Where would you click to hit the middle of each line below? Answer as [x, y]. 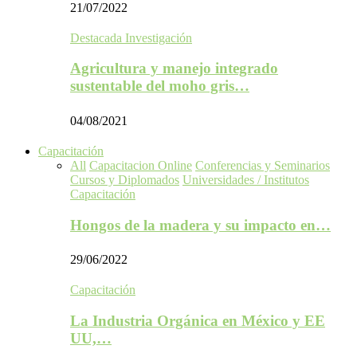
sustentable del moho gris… [160, 86]
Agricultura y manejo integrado [174, 69]
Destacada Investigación [131, 37]
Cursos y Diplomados [125, 179]
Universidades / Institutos [246, 179]
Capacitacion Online [141, 165]
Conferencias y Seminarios [263, 165]
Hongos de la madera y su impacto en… [200, 225]
